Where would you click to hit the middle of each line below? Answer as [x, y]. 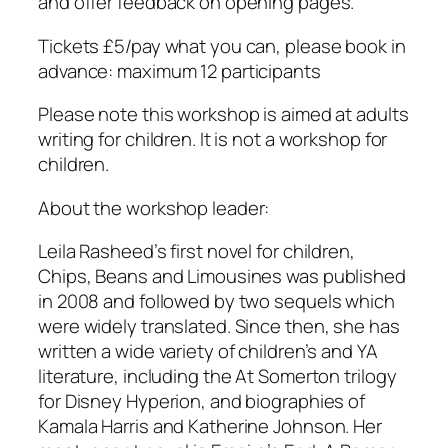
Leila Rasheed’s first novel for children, [196, 251]
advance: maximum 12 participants [179, 70]
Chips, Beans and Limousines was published [222, 276]
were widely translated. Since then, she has [219, 326]
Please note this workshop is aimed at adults [223, 114]
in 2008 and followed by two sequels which [216, 301]
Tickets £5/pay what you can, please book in [222, 45]
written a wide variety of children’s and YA [208, 351]
